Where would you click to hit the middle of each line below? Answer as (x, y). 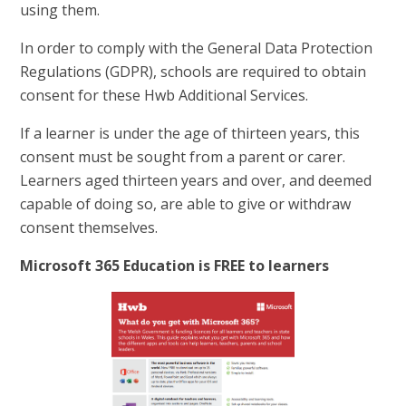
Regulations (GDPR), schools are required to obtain (193, 71)
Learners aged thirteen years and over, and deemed (196, 180)
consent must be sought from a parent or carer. (183, 156)
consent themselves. (89, 227)
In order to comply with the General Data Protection (197, 48)
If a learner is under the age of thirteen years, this (190, 133)
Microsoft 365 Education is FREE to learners (175, 265)
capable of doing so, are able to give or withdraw (186, 203)
